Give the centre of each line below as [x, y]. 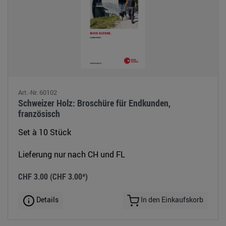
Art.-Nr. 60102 [38, 93]
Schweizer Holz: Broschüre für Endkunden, [94, 103]
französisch [39, 114]
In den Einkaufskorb [171, 200]
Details [47, 200]
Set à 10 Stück [45, 132]
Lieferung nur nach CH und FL [72, 155]
